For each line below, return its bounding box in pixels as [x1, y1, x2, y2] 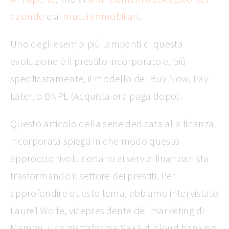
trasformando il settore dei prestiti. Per [10, 169, 176, 182]
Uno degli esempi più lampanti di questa [10, 37, 183, 50]
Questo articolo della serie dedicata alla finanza [10, 117, 214, 130]
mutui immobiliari [63, 10, 139, 22]
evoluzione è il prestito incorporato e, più [10, 55, 187, 67]
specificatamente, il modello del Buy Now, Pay [10, 72, 209, 85]
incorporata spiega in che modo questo [10, 134, 180, 147]
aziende [10, 10, 44, 22]
